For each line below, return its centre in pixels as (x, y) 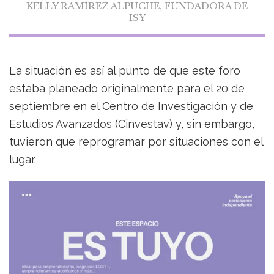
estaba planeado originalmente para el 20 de (127, 89)
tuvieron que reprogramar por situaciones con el (136, 142)
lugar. (23, 160)
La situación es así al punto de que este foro (125, 71)
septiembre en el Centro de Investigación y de (131, 106)
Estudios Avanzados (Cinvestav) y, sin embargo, (132, 124)
